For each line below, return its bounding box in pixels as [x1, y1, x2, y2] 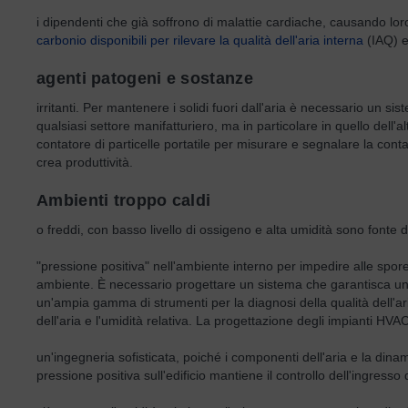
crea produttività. [36, 155, 133, 169]
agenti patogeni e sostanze [36, 69, 253, 87]
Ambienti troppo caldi [36, 191, 211, 209]
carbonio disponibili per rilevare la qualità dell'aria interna [36, 33, 363, 47]
